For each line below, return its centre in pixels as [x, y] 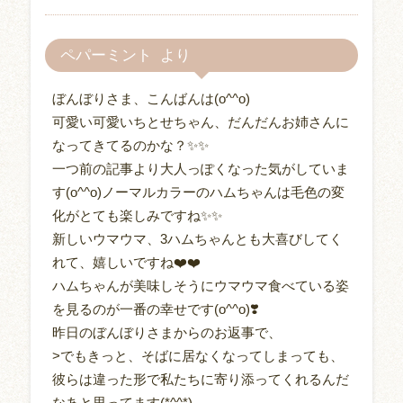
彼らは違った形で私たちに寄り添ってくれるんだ [200, 379]
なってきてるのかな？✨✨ [130, 145]
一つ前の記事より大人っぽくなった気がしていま [200, 168]
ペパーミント [107, 55]
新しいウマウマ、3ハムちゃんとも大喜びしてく [197, 238]
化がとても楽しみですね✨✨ [137, 215]
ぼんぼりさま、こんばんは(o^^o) [151, 98]
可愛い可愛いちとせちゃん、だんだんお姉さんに [200, 121]
